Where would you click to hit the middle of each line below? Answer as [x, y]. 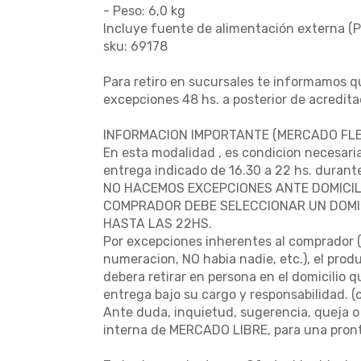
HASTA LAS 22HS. [158, 224]
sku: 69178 [135, 46]
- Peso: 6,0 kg [144, 11]
